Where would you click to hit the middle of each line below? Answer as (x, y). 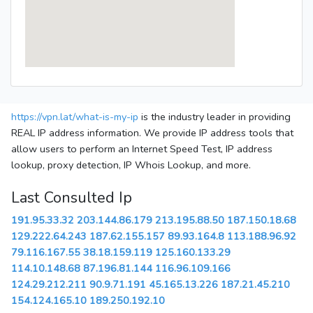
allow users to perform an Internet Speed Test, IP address (142, 149)
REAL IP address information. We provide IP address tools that (152, 133)
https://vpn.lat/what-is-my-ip (75, 117)
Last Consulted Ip (72, 198)
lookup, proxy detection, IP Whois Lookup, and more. (131, 165)
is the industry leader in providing (214, 117)
